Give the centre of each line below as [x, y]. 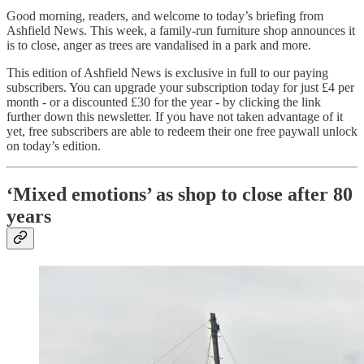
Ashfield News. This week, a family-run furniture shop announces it [181, 30]
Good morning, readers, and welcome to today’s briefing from [165, 15]
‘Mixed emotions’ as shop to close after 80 [180, 195]
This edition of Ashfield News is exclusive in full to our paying [167, 72]
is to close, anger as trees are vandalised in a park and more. [159, 45]
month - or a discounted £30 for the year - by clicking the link [164, 102]
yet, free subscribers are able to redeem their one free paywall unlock [182, 131]
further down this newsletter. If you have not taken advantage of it [175, 116]
